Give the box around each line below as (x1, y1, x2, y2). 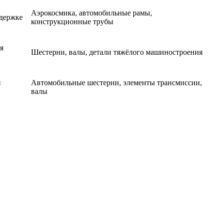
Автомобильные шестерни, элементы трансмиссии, (31, 78, 202, 87)
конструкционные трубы (31, 17, 113, 26)
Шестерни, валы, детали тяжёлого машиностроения (31, 48, 202, 57)
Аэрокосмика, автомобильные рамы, (31, 9, 152, 17)
